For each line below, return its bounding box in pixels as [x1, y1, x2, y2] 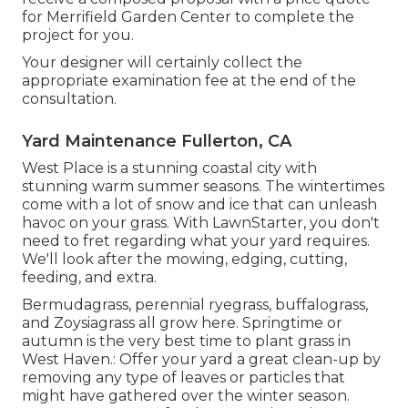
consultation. [22, 90, 117, 108]
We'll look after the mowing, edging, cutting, [22, 250, 347, 269]
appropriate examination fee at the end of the [22, 72, 356, 90]
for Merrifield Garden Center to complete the [22, 8, 354, 26]
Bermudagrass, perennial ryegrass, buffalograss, [22, 296, 368, 314]
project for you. [22, 26, 134, 45]
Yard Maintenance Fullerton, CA [22, 131, 291, 152]
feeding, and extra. [22, 269, 157, 287]
